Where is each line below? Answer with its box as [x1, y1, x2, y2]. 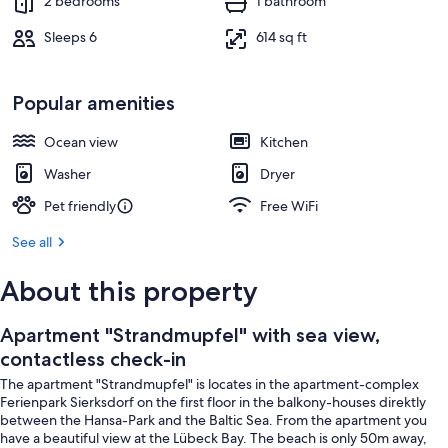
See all [12, 233, 52, 251]
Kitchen [260, 133, 308, 151]
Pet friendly [44, 197, 116, 215]
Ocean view [44, 133, 118, 151]
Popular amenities [12, 91, 175, 115]
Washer [44, 165, 91, 183]
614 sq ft [256, 28, 307, 47]
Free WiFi [260, 197, 318, 215]
